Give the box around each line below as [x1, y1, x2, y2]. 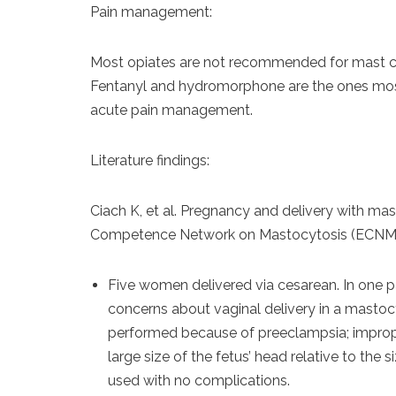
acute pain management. [90, 102, 253, 118]
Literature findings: [90, 152, 209, 169]
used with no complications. [108, 372, 290, 389]
